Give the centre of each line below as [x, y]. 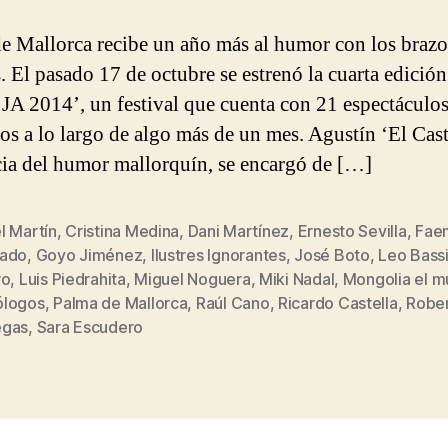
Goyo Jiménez [89, 254]
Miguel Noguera [192, 278]
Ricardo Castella [337, 302]
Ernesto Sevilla [352, 230]
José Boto [332, 254]
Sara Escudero [90, 326]
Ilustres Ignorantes [218, 254]
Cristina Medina [122, 230]
